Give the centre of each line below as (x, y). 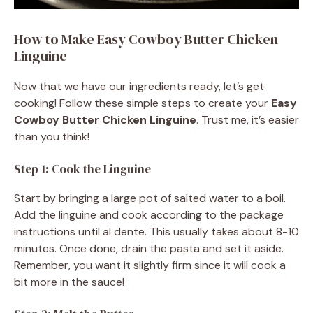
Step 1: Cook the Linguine (82, 169)
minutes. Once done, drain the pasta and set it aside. (149, 248)
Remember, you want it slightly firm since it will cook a (150, 265)
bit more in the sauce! (69, 282)
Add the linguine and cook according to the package (149, 214)
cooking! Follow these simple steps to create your (143, 103)
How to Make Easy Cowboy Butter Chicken (146, 39)
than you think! (52, 136)
